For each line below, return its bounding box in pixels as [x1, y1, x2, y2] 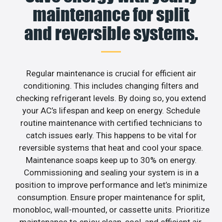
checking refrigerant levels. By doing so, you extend [16, 93, 206, 104]
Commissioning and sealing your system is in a [23, 167, 199, 178]
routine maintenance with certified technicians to [20, 118, 202, 128]
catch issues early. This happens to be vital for [25, 130, 197, 141]
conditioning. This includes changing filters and [23, 81, 199, 91]
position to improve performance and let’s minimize [15, 180, 207, 190]
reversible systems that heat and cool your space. [19, 143, 203, 153]
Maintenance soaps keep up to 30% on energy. [25, 155, 197, 166]
